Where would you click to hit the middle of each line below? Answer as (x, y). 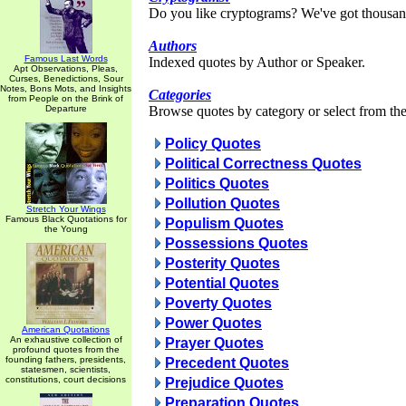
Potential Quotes (222, 283)
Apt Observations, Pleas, (66, 68)
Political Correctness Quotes (263, 164)
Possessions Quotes (237, 243)
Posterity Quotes (222, 263)
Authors (173, 46)
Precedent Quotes (227, 363)
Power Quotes (213, 323)
